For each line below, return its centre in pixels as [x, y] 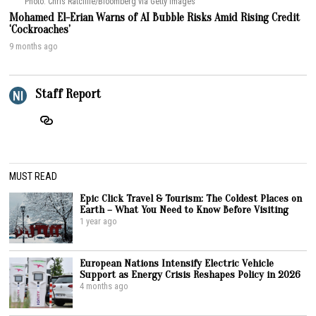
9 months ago [34, 46]
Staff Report [68, 94]
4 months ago [104, 286]
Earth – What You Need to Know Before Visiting [184, 209]
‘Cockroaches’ [40, 29]
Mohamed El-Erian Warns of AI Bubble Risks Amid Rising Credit [155, 17]
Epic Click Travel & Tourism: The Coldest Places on [191, 198]
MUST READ [34, 176]
